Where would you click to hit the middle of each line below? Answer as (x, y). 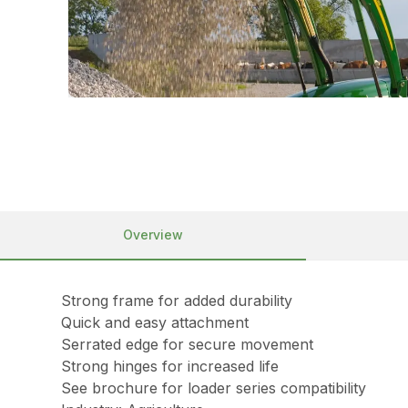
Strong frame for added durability (177, 301)
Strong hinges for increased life (170, 366)
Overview (153, 235)
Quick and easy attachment (155, 322)
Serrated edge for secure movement (188, 344)
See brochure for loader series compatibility (214, 388)
